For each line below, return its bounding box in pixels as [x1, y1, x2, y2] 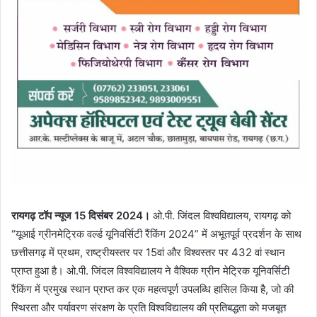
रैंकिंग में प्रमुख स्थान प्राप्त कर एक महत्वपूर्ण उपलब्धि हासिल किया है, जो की [11, 282, 294, 296]
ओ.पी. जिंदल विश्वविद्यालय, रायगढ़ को [150, 209, 291, 223]
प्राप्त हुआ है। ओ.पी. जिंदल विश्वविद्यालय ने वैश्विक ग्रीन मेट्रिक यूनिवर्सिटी [11, 264, 289, 278]
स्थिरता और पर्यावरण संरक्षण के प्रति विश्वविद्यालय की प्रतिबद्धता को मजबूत [11, 301, 286, 315]
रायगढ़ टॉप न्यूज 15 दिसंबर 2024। [11, 209, 150, 223]
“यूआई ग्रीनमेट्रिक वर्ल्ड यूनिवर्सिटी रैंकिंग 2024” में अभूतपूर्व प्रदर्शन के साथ [11, 227, 301, 241]
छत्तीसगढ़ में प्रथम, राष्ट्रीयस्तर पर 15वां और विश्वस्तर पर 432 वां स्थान [11, 246, 285, 260]
